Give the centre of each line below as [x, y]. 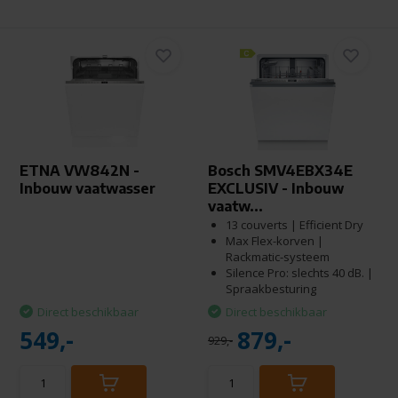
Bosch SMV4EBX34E [280, 171]
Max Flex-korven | [275, 241]
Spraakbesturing [271, 289]
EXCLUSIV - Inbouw [276, 188]
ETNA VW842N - [80, 171]
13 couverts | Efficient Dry [295, 225]
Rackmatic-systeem [278, 257]
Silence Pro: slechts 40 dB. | [299, 273]
